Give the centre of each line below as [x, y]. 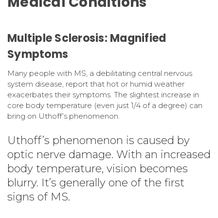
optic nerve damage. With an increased [109, 154]
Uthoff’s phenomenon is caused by [99, 140]
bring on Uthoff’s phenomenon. [64, 116]
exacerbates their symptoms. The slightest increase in [103, 94]
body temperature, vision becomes [98, 168]
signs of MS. [39, 197]
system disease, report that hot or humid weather [96, 84]
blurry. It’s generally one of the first [96, 182]
